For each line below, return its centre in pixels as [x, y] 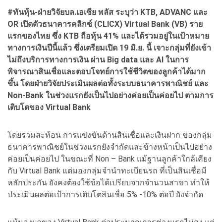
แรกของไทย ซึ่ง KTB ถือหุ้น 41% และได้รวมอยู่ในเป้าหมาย [108, 36]
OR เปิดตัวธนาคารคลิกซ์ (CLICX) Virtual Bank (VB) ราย [105, 24]
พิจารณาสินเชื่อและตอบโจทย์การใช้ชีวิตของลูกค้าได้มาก [107, 71]
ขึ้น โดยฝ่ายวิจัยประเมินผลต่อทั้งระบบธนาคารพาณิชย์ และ [108, 83]
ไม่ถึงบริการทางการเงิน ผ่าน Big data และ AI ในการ [98, 59]
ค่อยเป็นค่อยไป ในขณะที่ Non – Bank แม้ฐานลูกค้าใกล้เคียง [110, 159]
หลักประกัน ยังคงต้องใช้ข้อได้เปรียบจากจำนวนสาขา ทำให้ [109, 182]
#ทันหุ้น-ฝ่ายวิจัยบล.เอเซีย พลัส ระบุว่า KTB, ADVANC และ [108, 12]
